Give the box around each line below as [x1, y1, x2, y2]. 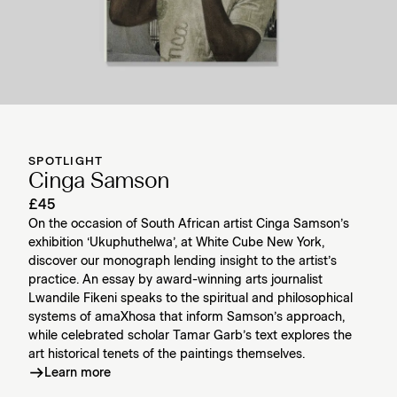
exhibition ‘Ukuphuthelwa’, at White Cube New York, [28, 236, 324, 249]
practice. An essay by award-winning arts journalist [28, 273, 323, 286]
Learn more [44, 366, 111, 379]
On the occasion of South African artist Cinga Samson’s [28, 217, 349, 230]
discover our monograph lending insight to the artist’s [28, 254, 337, 268]
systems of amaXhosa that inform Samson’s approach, [28, 310, 345, 323]
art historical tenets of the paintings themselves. [28, 347, 305, 361]
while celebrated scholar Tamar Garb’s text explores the [28, 329, 352, 342]
